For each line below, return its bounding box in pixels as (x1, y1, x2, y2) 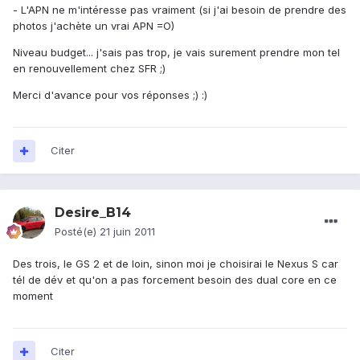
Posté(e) (55, 225, 100, 239)
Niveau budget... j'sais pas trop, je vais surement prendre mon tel (13, 46, 340, 59)
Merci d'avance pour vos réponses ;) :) (13, 88, 207, 102)
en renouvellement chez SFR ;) (13, 62, 166, 76)
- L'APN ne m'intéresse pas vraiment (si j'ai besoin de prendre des (13, 3, 346, 17)
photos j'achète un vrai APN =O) (13, 19, 174, 33)
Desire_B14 (55, 205, 131, 221)
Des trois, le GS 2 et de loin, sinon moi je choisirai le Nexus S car (13, 257, 338, 271)
